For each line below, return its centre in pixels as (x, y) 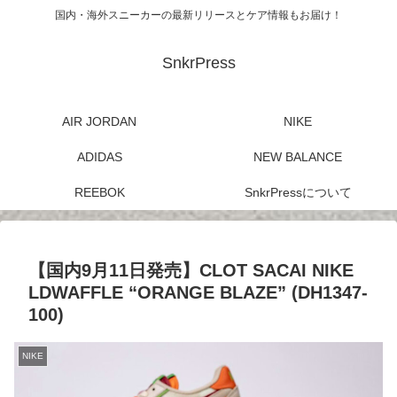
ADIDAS (99, 157)
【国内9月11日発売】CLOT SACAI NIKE (191, 271)
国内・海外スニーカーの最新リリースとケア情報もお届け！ (198, 16)
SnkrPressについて (298, 193)
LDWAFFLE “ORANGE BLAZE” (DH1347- (198, 293)
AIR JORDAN (99, 122)
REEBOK (99, 193)
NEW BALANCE (298, 157)
